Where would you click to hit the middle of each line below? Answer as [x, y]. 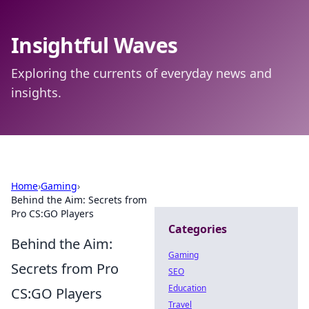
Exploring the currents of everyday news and [141, 73]
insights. [36, 92]
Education [187, 288]
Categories [198, 229]
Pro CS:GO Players [52, 213]
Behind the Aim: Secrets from [79, 200]
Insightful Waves [94, 45]
